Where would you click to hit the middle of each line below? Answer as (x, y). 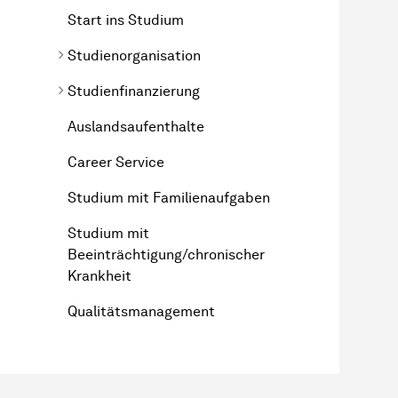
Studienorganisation (134, 55)
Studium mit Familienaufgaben (169, 197)
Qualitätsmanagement (141, 311)
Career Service (116, 162)
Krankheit (99, 275)
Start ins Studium (126, 20)
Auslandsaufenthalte (136, 126)
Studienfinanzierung (134, 91)
